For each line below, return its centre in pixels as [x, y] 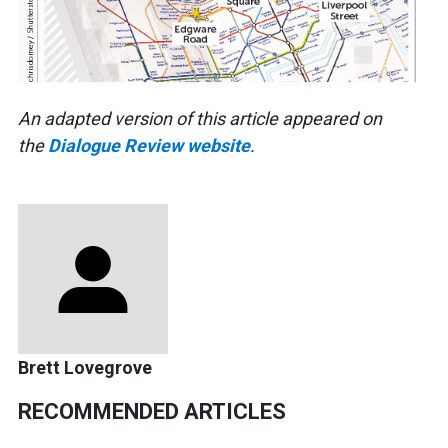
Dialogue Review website [149, 146]
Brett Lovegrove [85, 368]
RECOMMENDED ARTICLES [152, 412]
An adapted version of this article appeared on [200, 119]
